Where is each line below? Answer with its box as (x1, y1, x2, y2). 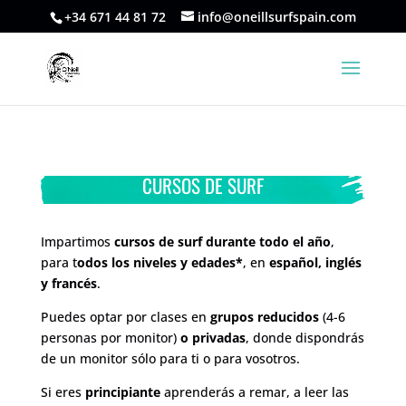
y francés (40, 275, 97, 292)
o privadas (179, 329, 246, 346)
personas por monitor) (40, 329, 180, 346)
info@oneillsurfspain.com (197, 7, 356, 25)
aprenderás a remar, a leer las (159, 383, 349, 401)
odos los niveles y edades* (76, 254, 243, 271)
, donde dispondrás (245, 329, 364, 346)
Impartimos (40, 233, 114, 250)
